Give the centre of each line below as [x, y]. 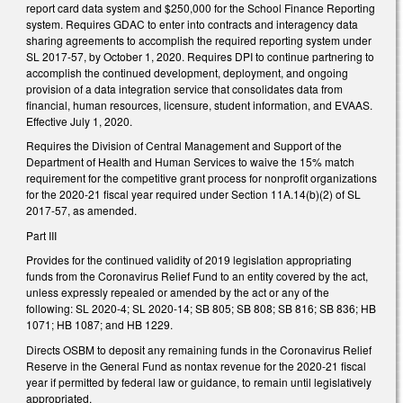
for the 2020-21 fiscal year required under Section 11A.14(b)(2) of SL [193, 194]
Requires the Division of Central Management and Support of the [184, 146]
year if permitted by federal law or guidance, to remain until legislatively [199, 381]
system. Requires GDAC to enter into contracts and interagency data [192, 23]
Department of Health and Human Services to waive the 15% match [190, 162]
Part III [41, 235]
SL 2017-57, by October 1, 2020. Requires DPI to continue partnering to [200, 56]
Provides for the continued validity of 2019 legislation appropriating [189, 260]
